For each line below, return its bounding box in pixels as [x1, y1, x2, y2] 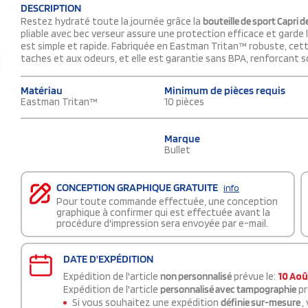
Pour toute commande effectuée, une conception [56, 195, 278, 208]
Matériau [21, 84, 63, 98]
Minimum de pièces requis [164, 84, 285, 98]
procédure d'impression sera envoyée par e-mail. [56, 217, 268, 230]
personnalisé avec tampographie [160, 283, 296, 296]
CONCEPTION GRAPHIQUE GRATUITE [56, 181, 220, 195]
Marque [164, 131, 200, 145]
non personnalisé [160, 270, 232, 283]
